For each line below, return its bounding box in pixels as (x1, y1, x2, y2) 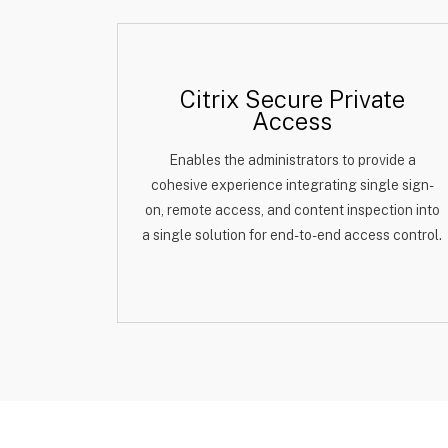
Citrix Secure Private (179, 85, 405, 113)
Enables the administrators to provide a (168, 152, 416, 168)
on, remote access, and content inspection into (144, 202, 440, 218)
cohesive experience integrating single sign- (150, 177, 434, 193)
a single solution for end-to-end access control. (142, 227, 442, 243)
